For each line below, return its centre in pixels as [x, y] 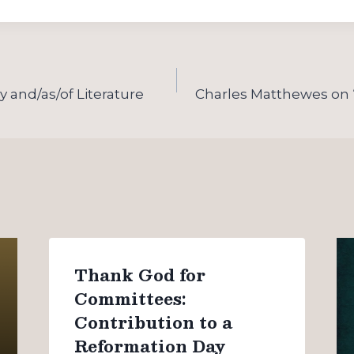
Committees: [130, 298]
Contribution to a [153, 322]
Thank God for [139, 275]
